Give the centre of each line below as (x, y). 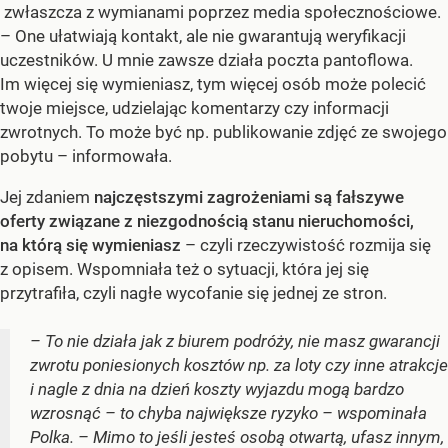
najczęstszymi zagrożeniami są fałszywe (249, 196)
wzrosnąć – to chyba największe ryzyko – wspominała (228, 412)
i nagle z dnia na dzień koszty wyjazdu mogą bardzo (217, 388)
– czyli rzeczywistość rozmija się (308, 244)
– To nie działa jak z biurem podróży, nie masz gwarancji (235, 340)
